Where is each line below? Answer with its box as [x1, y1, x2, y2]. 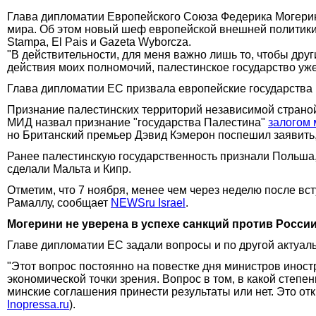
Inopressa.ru [7, 298, 69, 310]
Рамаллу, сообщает [7, 196, 111, 209]
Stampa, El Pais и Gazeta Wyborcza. [7, 35, 191, 48]
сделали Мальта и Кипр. [7, 162, 131, 175]
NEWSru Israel [111, 196, 186, 209]
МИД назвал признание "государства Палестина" [7, 116, 268, 128]
